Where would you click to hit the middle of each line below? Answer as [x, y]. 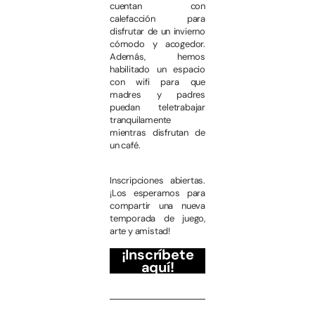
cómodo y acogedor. [157, 44]
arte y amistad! [140, 231]
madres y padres [157, 94]
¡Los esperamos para [157, 193]
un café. [125, 145]
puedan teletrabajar [157, 107]
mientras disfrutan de [157, 132]
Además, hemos [157, 56]
